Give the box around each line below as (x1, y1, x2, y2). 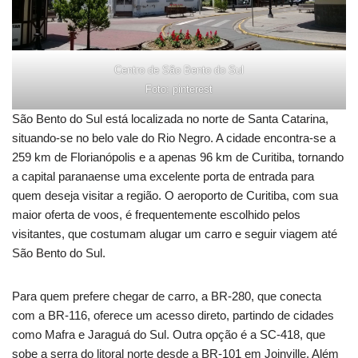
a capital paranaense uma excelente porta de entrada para (12, 169, 314, 184)
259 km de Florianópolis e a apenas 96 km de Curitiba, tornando (12, 150, 344, 165)
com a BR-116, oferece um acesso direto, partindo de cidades (12, 308, 334, 323)
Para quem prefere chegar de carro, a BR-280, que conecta (12, 289, 321, 304)
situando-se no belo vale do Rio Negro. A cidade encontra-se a (12, 131, 336, 145)
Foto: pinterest (145, 83, 213, 96)
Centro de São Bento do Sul (114, 64, 244, 77)
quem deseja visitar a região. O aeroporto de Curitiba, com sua (12, 189, 338, 203)
